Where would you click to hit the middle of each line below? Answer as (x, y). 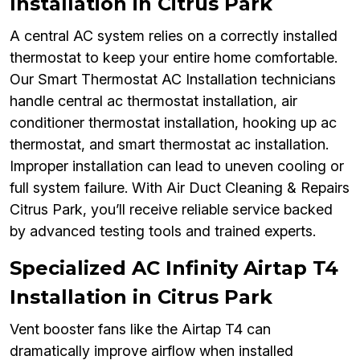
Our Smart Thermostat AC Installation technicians (173, 80)
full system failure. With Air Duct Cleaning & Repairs (180, 188)
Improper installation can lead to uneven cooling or (177, 166)
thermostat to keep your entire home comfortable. (174, 58)
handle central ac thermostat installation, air (153, 101)
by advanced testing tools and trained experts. (163, 231)
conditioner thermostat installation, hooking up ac (173, 123)
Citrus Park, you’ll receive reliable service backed (171, 210)
